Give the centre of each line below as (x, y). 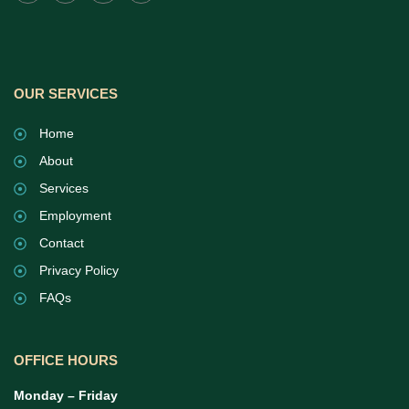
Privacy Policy (79, 271)
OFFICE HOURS (66, 361)
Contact (61, 243)
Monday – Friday (66, 396)
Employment (75, 216)
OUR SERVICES (66, 94)
